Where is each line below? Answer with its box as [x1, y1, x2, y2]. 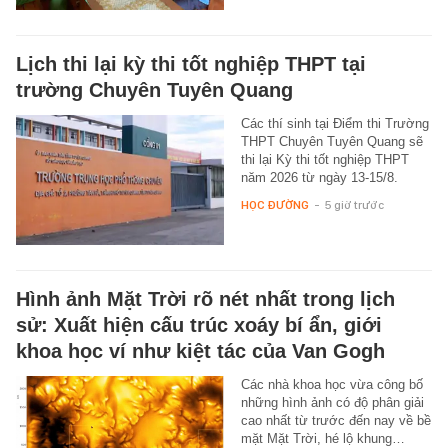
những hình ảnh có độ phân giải [240, 394, 424, 410]
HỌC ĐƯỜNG [240, 197, 309, 212]
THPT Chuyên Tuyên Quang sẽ [240, 133, 423, 149]
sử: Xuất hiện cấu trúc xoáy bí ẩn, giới [16, 313, 382, 336]
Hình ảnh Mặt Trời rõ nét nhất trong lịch [16, 287, 395, 310]
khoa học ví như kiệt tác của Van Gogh [16, 339, 385, 362]
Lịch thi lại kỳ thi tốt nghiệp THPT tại [16, 52, 366, 75]
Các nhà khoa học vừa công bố [240, 376, 423, 392]
